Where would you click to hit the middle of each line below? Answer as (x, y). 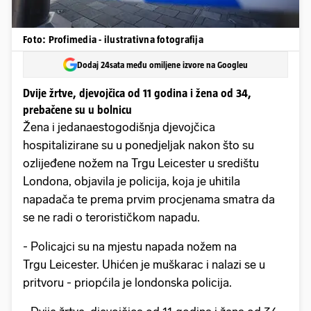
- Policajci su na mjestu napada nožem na (130, 247)
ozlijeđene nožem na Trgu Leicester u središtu (141, 163)
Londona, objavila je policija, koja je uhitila (132, 182)
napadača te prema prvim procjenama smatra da (149, 200)
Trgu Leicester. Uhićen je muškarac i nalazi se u (144, 265)
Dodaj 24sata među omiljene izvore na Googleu (162, 65)
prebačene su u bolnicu (77, 110)
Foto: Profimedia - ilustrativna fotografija (113, 39)
